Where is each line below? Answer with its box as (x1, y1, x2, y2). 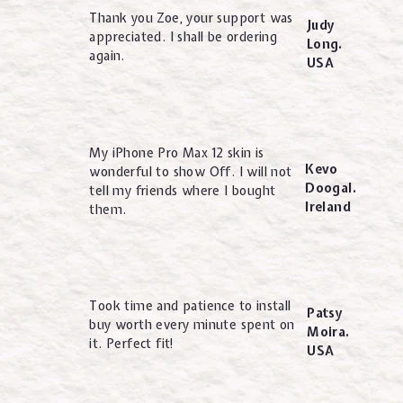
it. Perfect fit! (89, 336, 175, 353)
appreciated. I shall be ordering (89, 29, 278, 46)
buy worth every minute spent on (89, 317, 295, 334)
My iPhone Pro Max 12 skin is (89, 144, 264, 161)
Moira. (307, 323, 350, 340)
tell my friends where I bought (89, 182, 276, 199)
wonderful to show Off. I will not (89, 163, 292, 180)
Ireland (305, 198, 352, 215)
